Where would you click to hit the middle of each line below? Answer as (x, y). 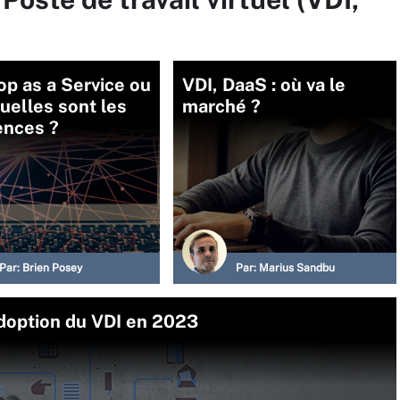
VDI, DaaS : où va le (264, 85)
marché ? (221, 106)
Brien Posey (52, 268)
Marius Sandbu (297, 268)
